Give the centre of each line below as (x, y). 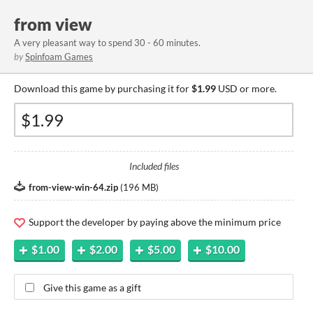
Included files (154, 166)
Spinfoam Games (59, 57)
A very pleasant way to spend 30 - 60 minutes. (107, 43)
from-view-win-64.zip (73, 187)
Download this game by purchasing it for (103, 88)
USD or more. (246, 88)
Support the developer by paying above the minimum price (154, 222)
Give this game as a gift (92, 287)
